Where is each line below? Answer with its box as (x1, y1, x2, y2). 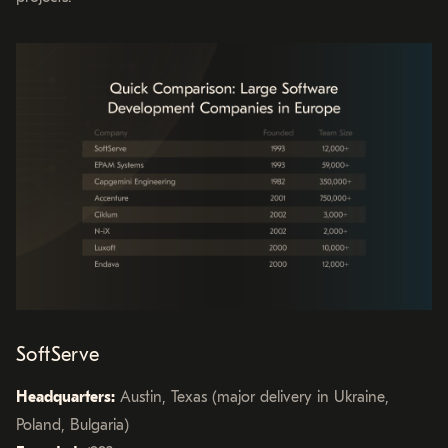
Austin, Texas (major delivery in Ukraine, (115, 388, 389, 407)
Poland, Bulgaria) (16, 416, 129, 435)
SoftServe (16, 343, 100, 367)
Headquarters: (16, 388, 115, 407)
